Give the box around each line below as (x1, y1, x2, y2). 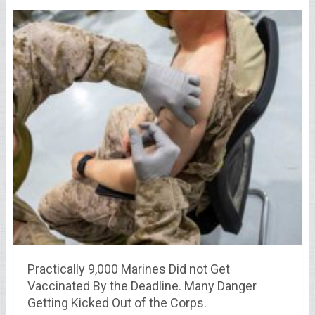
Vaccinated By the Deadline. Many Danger (27, 278, 257, 294)
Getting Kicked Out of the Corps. (27, 295, 207, 311)
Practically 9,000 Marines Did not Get (27, 262, 230, 277)
